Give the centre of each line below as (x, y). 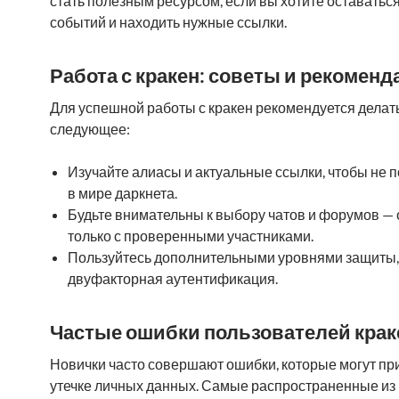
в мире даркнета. (122, 193)
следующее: (90, 129)
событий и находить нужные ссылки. (168, 22)
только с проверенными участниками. (191, 236)
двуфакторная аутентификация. (173, 278)
